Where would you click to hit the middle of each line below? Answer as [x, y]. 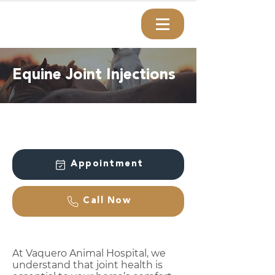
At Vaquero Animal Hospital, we [89, 253]
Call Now [107, 201]
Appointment [107, 164]
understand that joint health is [87, 265]
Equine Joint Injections [94, 75]
